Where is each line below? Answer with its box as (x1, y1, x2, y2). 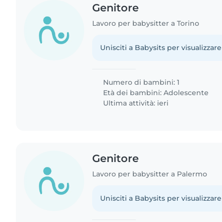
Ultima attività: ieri (101, 98, 169, 108)
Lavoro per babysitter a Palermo (92, 169, 208, 178)
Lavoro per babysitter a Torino (92, 18, 200, 28)
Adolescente (164, 88, 209, 97)
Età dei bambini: (101, 88, 164, 97)
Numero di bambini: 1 (101, 77, 180, 87)
